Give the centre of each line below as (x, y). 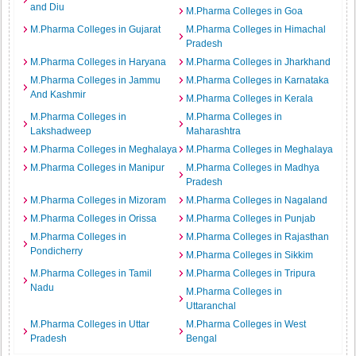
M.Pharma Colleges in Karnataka (257, 80)
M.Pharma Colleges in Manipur (98, 168)
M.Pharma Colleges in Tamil (91, 273)
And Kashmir (58, 95)
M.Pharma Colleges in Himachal (256, 29)
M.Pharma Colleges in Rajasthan (257, 237)
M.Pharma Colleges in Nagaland (257, 200)
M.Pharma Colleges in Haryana (99, 62)
